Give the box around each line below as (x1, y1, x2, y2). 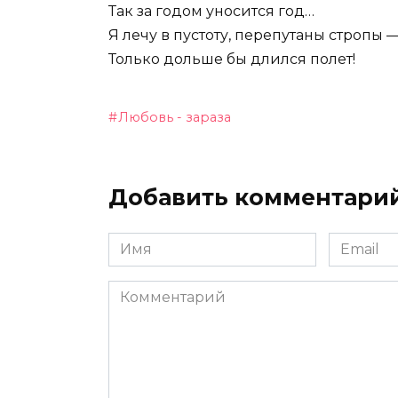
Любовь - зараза (118, 109, 232, 126)
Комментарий (107, 282, 213, 299)
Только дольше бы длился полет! (108, 51, 355, 68)
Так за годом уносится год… (108, 3, 314, 20)
